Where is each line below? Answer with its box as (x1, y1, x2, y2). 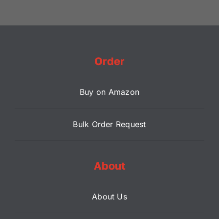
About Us (92, 192, 127, 202)
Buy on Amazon (79, 87, 140, 97)
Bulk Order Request (73, 119, 146, 130)
